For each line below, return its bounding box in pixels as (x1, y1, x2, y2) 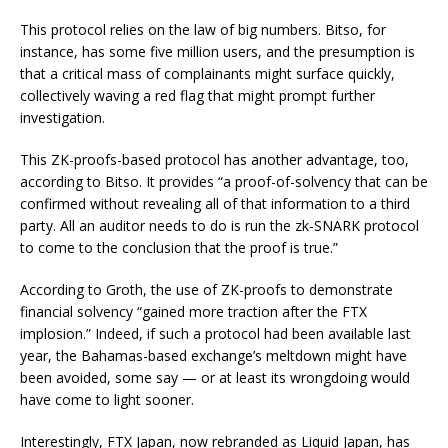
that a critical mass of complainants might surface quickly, (20, 64, 395, 83)
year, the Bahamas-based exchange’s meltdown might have (20, 346, 407, 365)
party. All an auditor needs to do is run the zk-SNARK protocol (20, 216, 419, 235)
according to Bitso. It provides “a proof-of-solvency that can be (20, 172, 428, 191)
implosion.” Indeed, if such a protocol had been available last (20, 324, 411, 343)
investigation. (20, 108, 109, 127)
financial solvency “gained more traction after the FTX (20, 302, 367, 321)
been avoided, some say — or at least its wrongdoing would (20, 368, 410, 387)
